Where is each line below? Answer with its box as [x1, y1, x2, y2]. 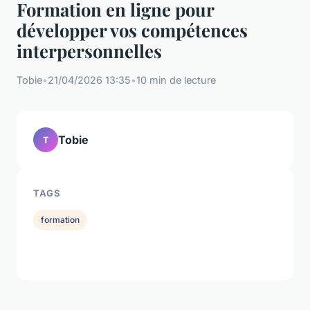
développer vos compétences [17, 18, 248, 42]
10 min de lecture [136, 74, 216, 86]
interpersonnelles [17, 39, 162, 63]
